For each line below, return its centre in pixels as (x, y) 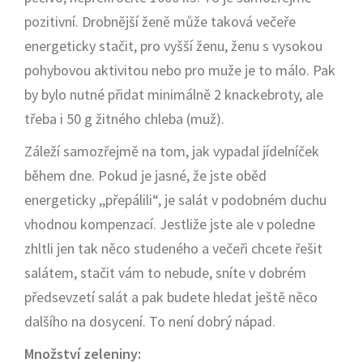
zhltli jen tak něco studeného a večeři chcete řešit (173, 248)
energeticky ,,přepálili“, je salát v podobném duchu (175, 200)
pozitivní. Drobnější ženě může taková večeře (160, 21)
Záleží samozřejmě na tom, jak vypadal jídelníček (172, 151)
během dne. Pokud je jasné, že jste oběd (145, 175)
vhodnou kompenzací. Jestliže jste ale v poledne (170, 224)
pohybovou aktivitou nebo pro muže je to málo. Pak (180, 70)
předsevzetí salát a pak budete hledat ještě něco (171, 297)
